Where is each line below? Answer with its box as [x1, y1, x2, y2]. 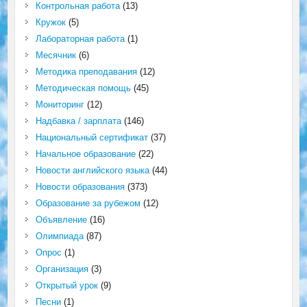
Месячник [35, 50, 76, 61]
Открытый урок [35, 280, 98, 291]
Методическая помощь [35, 83, 131, 94]
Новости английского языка [35, 165, 149, 176]
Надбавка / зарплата [35, 116, 121, 127]
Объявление [35, 214, 87, 225]
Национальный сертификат [35, 132, 148, 143]
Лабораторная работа [35, 34, 125, 45]
